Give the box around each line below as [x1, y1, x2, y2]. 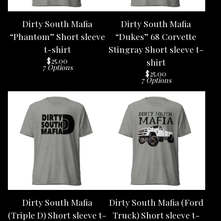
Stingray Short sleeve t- [108, 43, 204, 55]
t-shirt [43, 43, 71, 55]
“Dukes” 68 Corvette [115, 31, 196, 42]
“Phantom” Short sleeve [9, 31, 105, 42]
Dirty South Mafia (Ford [109, 196, 203, 208]
